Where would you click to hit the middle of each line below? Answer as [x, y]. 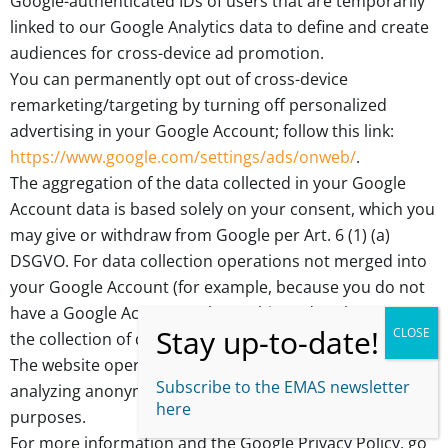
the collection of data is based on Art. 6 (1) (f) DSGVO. [209, 338]
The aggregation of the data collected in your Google [208, 182]
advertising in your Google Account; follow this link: [202, 130]
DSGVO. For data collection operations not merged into [218, 260]
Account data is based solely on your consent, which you [222, 208]
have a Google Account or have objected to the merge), [217, 312]
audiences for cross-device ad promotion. [167, 52]
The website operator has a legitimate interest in [193, 364]
